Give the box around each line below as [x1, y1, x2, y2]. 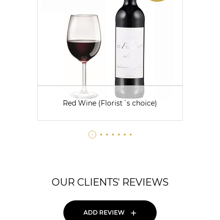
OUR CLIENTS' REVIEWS [52, 176, 168, 188]
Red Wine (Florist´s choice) [63, 98, 157, 108]
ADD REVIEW [83, 209, 125, 216]
